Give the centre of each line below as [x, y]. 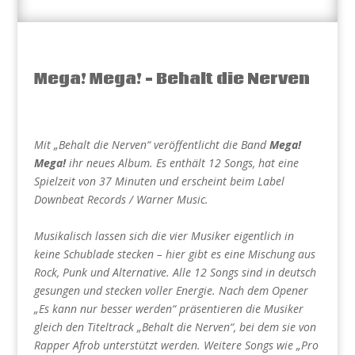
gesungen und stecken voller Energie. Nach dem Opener [171, 290]
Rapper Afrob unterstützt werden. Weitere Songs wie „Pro [176, 345]
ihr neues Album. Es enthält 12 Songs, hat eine [182, 163]
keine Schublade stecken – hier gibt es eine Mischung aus [174, 254]
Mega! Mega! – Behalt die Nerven [172, 79]
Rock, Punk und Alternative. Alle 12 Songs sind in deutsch [175, 272]
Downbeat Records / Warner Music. [121, 199]
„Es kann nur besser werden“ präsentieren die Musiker [168, 309]
